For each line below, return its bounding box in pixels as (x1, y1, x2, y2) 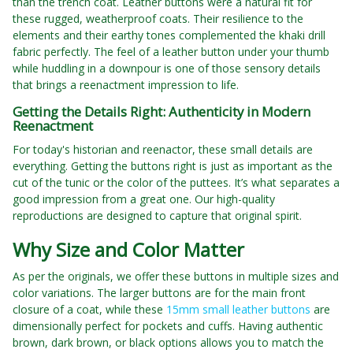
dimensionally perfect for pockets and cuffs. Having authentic (13, 318, 323, 334)
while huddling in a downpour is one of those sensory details (13, 61, 321, 76)
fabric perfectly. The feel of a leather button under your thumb (13, 44, 329, 60)
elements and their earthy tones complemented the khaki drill (13, 28, 325, 43)
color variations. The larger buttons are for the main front (13, 285, 306, 301)
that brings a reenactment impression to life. (13, 77, 239, 93)
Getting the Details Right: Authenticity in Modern (13, 102, 310, 121)
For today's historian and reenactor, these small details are (13, 142, 313, 158)
